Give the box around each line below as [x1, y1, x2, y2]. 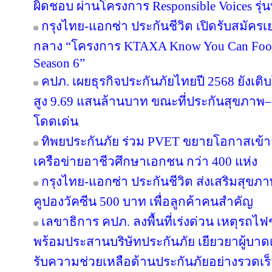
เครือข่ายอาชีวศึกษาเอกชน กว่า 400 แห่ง [33, 154, 257, 169]
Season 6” [33, 56, 85, 70]
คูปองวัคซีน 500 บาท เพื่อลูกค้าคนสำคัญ [33, 194, 253, 209]
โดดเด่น [33, 114, 78, 129]
